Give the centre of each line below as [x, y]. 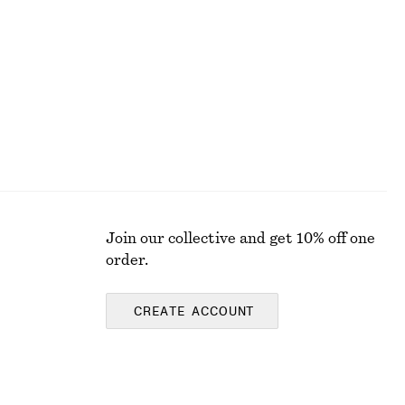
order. [127, 260]
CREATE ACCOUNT [194, 312]
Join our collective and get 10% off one [240, 239]
